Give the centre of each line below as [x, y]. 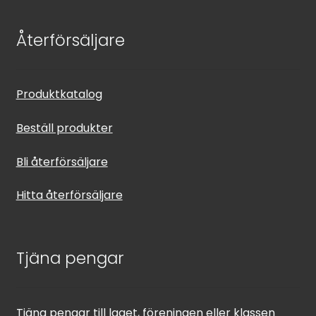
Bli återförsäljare [62, 162]
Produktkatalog [59, 95]
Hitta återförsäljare [69, 195]
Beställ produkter [64, 128]
